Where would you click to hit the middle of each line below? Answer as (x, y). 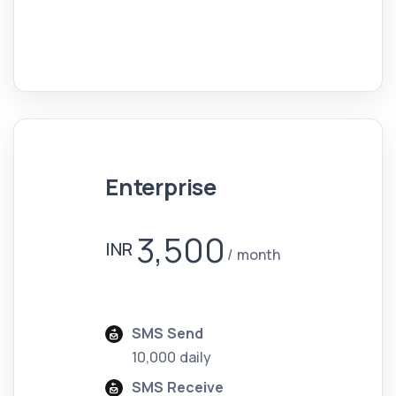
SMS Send (168, 334)
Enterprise (161, 187)
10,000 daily (171, 358)
